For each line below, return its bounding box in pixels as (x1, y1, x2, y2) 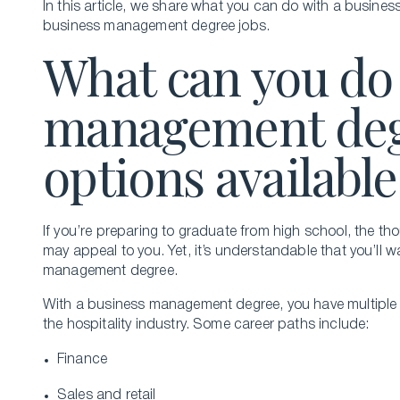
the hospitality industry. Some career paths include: (43, 319, 373, 331)
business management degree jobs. (43, 21, 274, 33)
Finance (57, 354, 108, 366)
